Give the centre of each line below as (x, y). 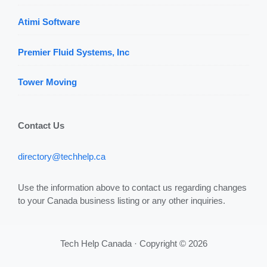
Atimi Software (49, 22)
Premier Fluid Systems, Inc (74, 52)
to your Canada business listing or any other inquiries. (122, 201)
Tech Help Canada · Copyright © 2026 (133, 244)
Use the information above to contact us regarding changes (132, 188)
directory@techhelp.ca (62, 157)
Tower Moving (47, 82)
